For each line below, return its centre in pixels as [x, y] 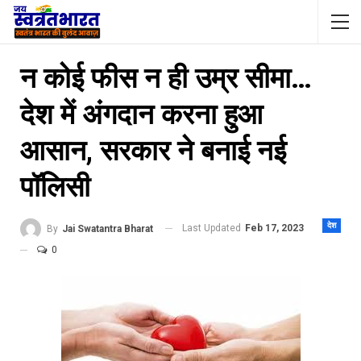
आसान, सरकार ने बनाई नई [153, 151]
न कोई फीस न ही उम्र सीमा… [166, 79]
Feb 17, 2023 [274, 228]
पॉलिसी [55, 187]
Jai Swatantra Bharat [108, 228]
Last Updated [213, 228]
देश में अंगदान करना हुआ [141, 115]
